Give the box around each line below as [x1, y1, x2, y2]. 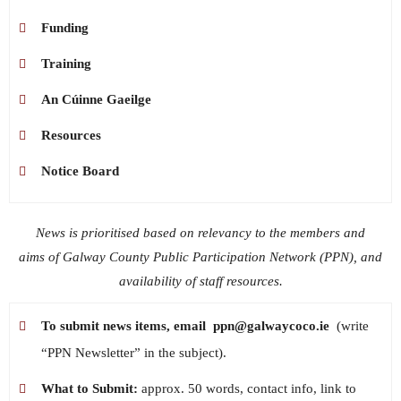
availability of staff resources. [118, 273, 283, 288]
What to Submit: [41, 380, 138, 396]
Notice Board [41, 163, 119, 178]
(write [337, 318, 369, 333]
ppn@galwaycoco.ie [213, 318, 329, 333]
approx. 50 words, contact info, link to [138, 380, 356, 396]
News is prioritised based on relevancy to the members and [36, 225, 365, 240]
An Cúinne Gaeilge [41, 91, 151, 107]
